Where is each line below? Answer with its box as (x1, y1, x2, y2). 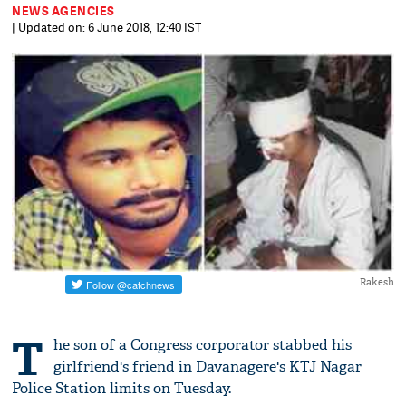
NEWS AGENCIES (12, 3, 115, 19)
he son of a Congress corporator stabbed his (53, 335, 353, 355)
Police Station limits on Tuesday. (12, 379, 232, 399)
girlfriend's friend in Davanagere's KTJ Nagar (53, 357, 362, 377)
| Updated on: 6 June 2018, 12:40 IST (12, 19, 202, 35)
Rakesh (359, 275, 394, 289)
